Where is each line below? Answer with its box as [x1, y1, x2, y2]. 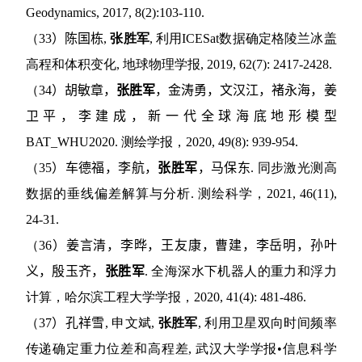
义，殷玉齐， [25, 264, 105, 279]
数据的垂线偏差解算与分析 [25, 187, 191, 201]
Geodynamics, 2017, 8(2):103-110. [25, 6, 204, 20]
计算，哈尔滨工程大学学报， [25, 290, 194, 305]
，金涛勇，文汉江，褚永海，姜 [154, 83, 337, 98]
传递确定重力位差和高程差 [25, 342, 189, 356]
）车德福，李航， [51, 161, 158, 175]
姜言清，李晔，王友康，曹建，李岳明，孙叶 [65, 238, 337, 253]
